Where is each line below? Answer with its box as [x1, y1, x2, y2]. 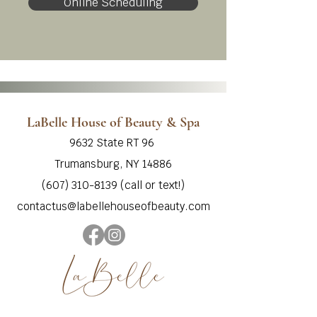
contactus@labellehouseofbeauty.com [16, 200, 210, 213]
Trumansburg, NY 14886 [54, 157, 172, 171]
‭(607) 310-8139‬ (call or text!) [42, 178, 185, 192]
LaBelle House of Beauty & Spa [27, 114, 200, 131]
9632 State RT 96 [69, 136, 157, 149]
